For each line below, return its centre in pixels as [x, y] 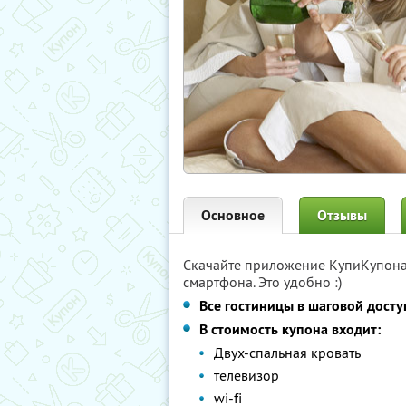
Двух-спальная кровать [287, 353]
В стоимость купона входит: [290, 329]
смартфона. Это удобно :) [262, 282]
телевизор [246, 375]
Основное [233, 215]
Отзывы [342, 215]
